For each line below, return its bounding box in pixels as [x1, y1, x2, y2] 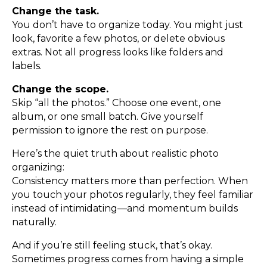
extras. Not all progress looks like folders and [12, 46, 223, 58]
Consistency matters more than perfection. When [12, 175, 248, 187]
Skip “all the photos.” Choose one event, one [12, 97, 221, 109]
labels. [12, 60, 42, 72]
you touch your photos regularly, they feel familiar [12, 189, 253, 201]
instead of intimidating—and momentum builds [12, 203, 238, 215]
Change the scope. [12, 83, 108, 95]
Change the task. [12, 5, 99, 17]
